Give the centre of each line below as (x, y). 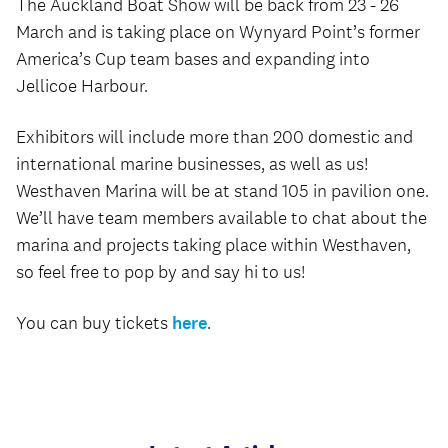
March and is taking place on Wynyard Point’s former (218, 32)
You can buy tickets (94, 323)
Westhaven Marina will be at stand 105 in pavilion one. (222, 191)
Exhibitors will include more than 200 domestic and (214, 137)
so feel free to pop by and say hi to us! (161, 272)
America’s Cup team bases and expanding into (193, 59)
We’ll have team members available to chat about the (221, 218)
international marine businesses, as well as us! (192, 164)
